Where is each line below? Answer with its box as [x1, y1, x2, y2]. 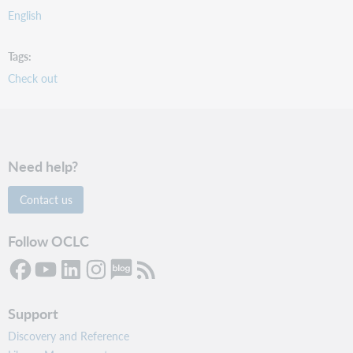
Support [8, 303, 59, 324]
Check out [8, 69, 58, 86]
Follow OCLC [8, 231, 90, 251]
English [8, 7, 43, 24]
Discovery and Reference [8, 328, 130, 344]
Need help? [8, 156, 79, 176]
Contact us [19, 191, 72, 208]
